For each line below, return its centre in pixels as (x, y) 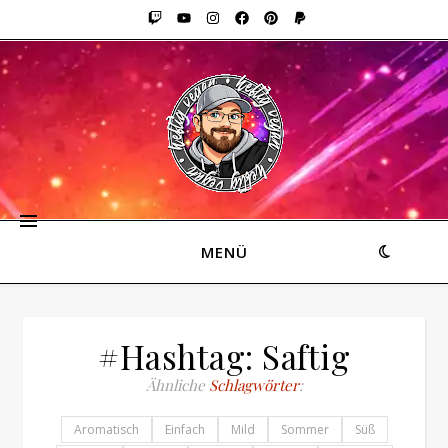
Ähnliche (177, 385)
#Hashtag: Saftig (224, 356)
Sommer (304, 429)
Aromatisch (106, 429)
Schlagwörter (253, 385)
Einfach (184, 429)
